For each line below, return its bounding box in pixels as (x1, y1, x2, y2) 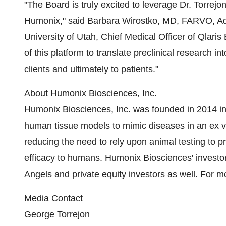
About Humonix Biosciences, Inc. (24, 88, 157, 99)
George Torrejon (24, 209, 90, 220)
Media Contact (24, 193, 83, 204)
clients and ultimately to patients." (24, 64, 158, 75)
